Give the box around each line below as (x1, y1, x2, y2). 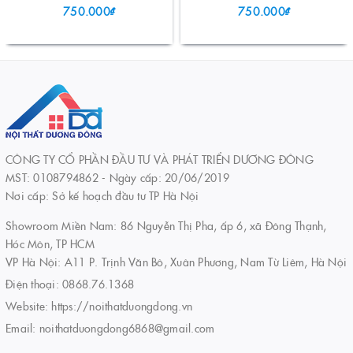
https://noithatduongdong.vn (51, 297, 192, 314)
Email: (6, 319, 39, 336)
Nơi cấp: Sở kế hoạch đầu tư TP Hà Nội (6, 187, 199, 203)
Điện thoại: (6, 275, 62, 292)
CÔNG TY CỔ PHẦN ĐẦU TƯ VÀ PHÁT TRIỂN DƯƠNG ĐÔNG (6, 150, 314, 167)
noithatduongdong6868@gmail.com (39, 319, 215, 336)
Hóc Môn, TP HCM (6, 235, 95, 251)
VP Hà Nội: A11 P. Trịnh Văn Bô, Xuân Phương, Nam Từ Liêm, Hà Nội (6, 253, 347, 269)
